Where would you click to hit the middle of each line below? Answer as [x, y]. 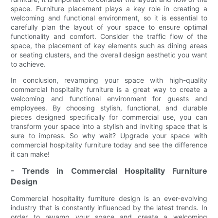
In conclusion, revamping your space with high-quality [109, 80]
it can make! [30, 154]
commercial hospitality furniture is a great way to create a [109, 90]
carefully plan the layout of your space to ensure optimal [109, 27]
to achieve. [28, 64]
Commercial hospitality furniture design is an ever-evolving [109, 199]
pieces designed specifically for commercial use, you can [109, 117]
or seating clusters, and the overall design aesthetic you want [109, 55]
